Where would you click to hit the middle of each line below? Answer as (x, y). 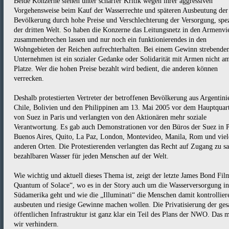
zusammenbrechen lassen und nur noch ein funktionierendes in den (110, 40)
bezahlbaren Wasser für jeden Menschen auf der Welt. (91, 156)
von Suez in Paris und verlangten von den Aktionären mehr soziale (110, 117)
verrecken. (29, 78)
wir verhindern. (36, 224)
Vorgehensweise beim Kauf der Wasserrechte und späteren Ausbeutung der (121, 10)
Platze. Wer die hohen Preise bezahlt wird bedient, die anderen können (116, 69)
